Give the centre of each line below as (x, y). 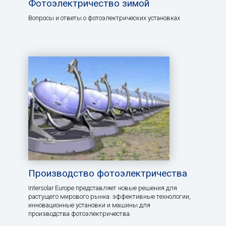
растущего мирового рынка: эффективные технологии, (109, 196)
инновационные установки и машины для (89, 205)
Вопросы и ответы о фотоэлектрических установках (104, 18)
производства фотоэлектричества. (80, 213)
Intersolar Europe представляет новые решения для (103, 188)
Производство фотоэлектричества (108, 173)
